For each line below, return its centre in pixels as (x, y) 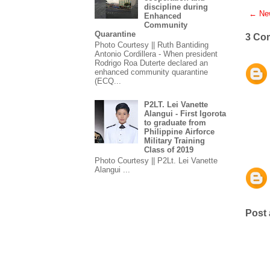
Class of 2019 (169, 150)
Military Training (175, 141)
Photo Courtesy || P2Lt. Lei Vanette (156, 160)
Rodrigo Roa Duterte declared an (151, 63)
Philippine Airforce (180, 132)
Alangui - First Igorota (185, 114)
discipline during (176, 7)
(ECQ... (108, 81)
